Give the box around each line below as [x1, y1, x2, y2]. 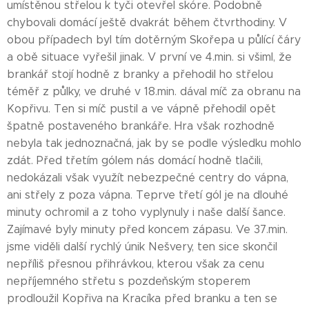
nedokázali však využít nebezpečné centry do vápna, [7, 171, 288, 184]
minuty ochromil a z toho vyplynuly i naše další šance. [7, 206, 286, 219]
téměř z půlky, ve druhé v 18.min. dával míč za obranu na [7, 85, 301, 98]
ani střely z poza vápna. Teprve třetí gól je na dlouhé [7, 188, 288, 201]
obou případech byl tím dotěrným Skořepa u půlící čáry [7, 33, 301, 46]
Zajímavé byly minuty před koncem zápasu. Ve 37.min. [7, 223, 288, 236]
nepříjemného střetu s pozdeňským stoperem [7, 275, 250, 288]
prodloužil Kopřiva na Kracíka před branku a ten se [7, 292, 277, 305]
